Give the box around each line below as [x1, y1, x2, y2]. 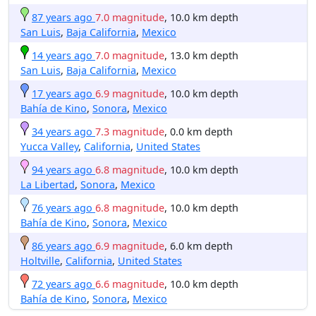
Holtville [20, 253, 60, 267]
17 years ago [32, 86, 92, 100]
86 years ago [32, 238, 92, 253]
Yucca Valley [20, 139, 78, 153]
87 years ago [32, 10, 92, 24]
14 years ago [32, 48, 92, 62]
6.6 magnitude [95, 276, 164, 291]
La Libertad [20, 177, 75, 191]
